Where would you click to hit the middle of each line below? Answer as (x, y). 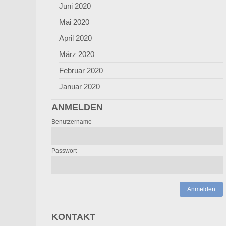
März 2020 (77, 54)
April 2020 (75, 38)
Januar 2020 (79, 87)
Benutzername (72, 122)
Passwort (64, 151)
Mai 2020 (74, 22)
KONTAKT (73, 217)
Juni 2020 (75, 6)
